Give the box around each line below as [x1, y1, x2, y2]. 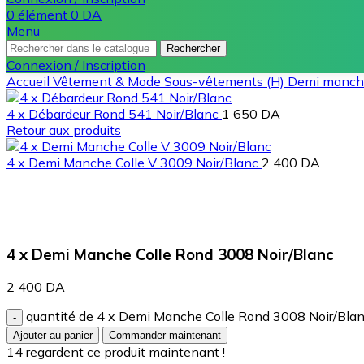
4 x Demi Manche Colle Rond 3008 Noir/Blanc [6, 244, 334, 264]
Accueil [6, 73, 53, 89]
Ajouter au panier [13, 329, 93, 342]
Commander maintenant [109, 329, 221, 342]
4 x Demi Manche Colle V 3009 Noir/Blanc [6, 154, 262, 171]
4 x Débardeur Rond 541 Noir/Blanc [6, 106, 222, 122]
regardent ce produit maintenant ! [26, 344, 225, 361]
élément [18, 6, 67, 23]
